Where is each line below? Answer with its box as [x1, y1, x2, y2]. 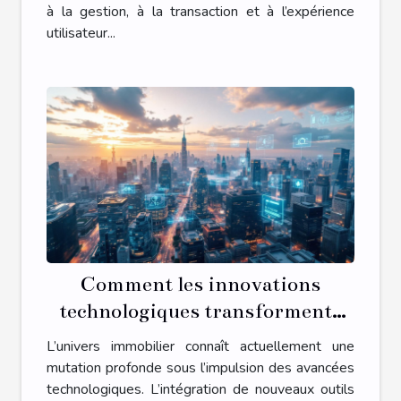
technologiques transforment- [58, 299, 343, 324]
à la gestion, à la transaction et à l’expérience [47, 2, 354, 22]
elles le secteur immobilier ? [69, 326, 332, 351]
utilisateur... [47, 23, 115, 44]
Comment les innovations [81, 272, 320, 297]
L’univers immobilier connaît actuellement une [47, 337, 354, 357]
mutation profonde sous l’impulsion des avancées [47, 358, 354, 379]
